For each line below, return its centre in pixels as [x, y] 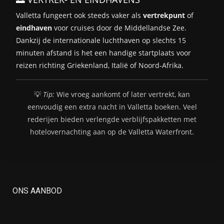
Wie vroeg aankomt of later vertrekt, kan [122, 94]
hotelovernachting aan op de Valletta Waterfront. [112, 131]
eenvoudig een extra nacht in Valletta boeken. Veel [112, 106]
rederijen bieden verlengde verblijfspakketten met [112, 119]
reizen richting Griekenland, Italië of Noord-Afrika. [100, 65]
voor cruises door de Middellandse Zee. [119, 27]
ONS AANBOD [37, 190]
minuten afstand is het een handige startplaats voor [103, 52]
